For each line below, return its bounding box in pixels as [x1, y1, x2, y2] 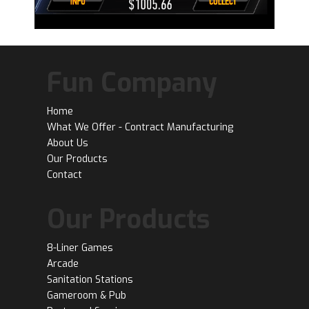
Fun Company [47, 65, 217, 100]
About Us [47, 136, 88, 150]
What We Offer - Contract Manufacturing [47, 120, 233, 134]
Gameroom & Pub [47, 288, 126, 302]
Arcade [47, 257, 79, 270]
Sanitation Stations [47, 272, 133, 286]
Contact [47, 168, 82, 181]
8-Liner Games [47, 241, 113, 255]
